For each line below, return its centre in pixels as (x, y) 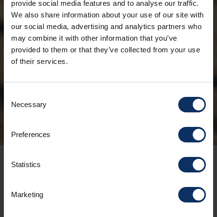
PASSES (86, 81)
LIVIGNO (89, 121)
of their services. (39, 61)
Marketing (27, 194)
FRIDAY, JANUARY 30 (108, 185)
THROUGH (96, 101)
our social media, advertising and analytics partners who (106, 26)
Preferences (31, 134)
